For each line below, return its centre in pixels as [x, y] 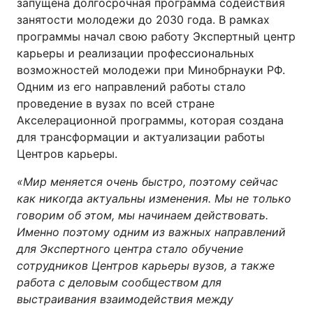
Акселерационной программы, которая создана [150, 120]
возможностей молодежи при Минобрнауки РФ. [151, 70]
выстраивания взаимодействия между [125, 299]
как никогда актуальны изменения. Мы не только [154, 198]
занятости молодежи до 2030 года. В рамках [143, 20]
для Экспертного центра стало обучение [130, 249]
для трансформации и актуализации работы [141, 137]
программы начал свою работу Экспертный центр [156, 36]
